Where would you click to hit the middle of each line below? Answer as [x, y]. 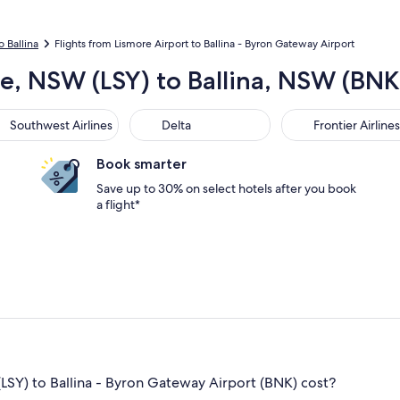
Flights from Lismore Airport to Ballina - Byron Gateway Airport [204, 44]
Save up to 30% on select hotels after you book [226, 188]
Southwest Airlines [62, 125]
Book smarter [142, 164]
